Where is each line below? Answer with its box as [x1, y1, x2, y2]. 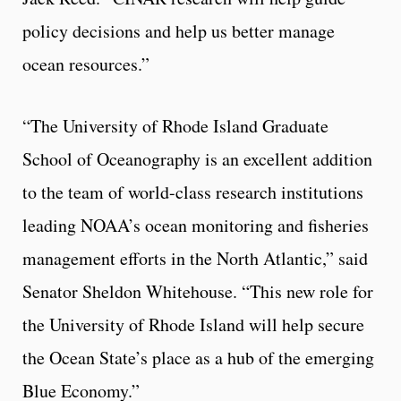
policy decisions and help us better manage [22, 19, 335, 44]
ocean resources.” [22, 52, 149, 77]
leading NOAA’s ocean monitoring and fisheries [22, 213, 369, 238]
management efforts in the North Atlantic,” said [22, 246, 368, 271]
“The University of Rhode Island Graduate [22, 114, 328, 139]
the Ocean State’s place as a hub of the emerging [22, 346, 374, 371]
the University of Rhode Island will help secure [22, 312, 364, 337]
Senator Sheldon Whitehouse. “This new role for [22, 279, 373, 304]
